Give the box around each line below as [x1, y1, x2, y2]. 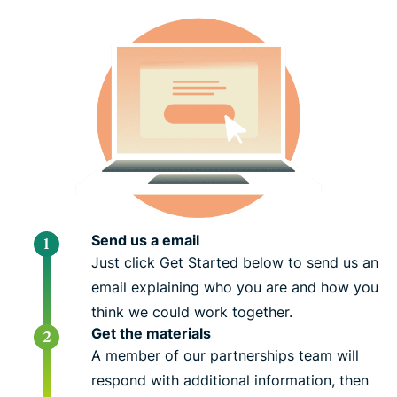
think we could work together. [91, 302, 292, 321]
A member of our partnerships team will [91, 346, 359, 364]
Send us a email [91, 230, 199, 249]
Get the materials [91, 323, 211, 342]
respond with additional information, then [91, 370, 369, 389]
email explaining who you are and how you [91, 277, 378, 296]
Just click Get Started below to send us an [91, 253, 378, 271]
